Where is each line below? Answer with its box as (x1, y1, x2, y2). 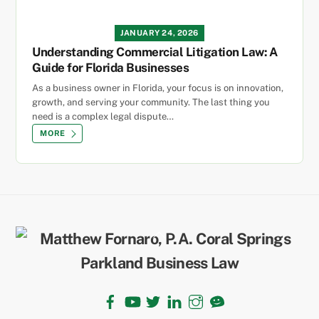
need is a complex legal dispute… (32, 111, 174, 122)
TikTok (219, 286, 251, 299)
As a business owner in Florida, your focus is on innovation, (32, 83, 284, 94)
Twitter (155, 286, 189, 299)
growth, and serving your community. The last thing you (32, 97, 271, 108)
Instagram (197, 286, 246, 299)
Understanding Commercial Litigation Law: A (32, 45, 278, 60)
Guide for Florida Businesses (32, 61, 189, 75)
